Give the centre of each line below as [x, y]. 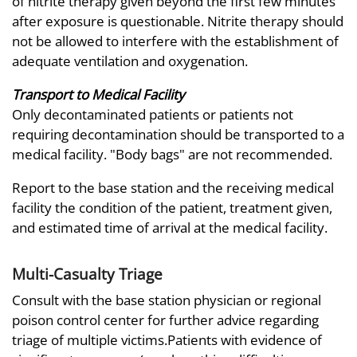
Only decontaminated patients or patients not [153, 114]
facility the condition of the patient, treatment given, [172, 207]
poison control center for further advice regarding [165, 320]
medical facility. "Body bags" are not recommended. [172, 154]
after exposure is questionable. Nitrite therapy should [178, 21]
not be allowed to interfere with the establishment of [175, 41]
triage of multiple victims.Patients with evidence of [167, 340]
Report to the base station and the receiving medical [173, 187]
